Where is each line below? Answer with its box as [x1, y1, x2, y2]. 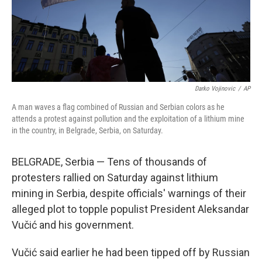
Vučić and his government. [12, 219, 134, 231]
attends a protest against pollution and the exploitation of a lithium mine [12, 114, 244, 123]
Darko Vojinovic [195, 85, 235, 92]
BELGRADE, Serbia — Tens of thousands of [12, 156, 207, 168]
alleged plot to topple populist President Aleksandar [12, 203, 249, 215]
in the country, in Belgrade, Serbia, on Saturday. [12, 126, 163, 135]
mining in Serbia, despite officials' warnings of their [12, 187, 246, 199]
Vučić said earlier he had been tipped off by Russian [12, 246, 250, 258]
